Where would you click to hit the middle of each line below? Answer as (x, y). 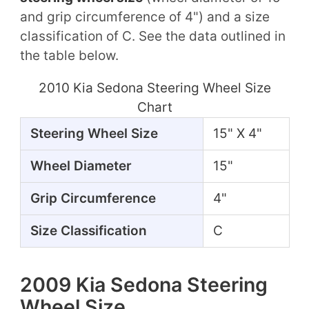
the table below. (69, 55)
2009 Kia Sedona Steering (143, 284)
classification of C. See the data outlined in (152, 36)
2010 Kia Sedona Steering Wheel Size (154, 88)
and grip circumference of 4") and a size (144, 17)
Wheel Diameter (81, 166)
